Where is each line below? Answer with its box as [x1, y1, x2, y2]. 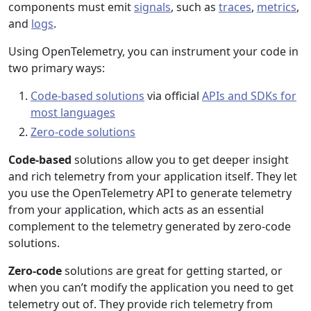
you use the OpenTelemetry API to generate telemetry [8, 185, 292, 201]
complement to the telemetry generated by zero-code [8, 219, 291, 234]
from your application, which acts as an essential [8, 202, 264, 217]
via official [144, 88, 202, 103]
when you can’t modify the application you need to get [8, 280, 294, 295]
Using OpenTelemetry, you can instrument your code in [8, 44, 299, 59]
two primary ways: [8, 60, 105, 76]
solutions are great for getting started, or [62, 263, 283, 278]
